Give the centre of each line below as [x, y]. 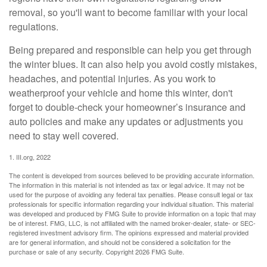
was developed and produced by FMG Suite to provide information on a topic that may [133, 214]
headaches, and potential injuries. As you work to [112, 79]
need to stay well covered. [64, 136]
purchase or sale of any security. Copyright [72, 252]
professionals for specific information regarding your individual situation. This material [131, 204]
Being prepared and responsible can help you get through [130, 50]
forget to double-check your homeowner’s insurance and [127, 107]
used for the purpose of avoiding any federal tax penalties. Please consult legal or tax [131, 195]
